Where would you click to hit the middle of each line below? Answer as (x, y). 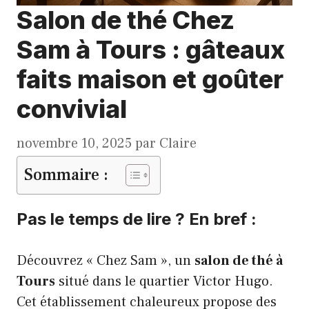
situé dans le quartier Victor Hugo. (164, 281)
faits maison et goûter (150, 79)
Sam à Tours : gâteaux (151, 50)
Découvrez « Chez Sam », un (106, 261)
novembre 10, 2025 (74, 143)
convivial (72, 109)
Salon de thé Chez (126, 20)
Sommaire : (66, 175)
